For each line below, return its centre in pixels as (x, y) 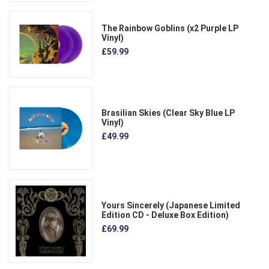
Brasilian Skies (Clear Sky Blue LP (168, 113)
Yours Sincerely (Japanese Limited (171, 206)
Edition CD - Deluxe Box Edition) (165, 215)
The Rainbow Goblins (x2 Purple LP (170, 29)
